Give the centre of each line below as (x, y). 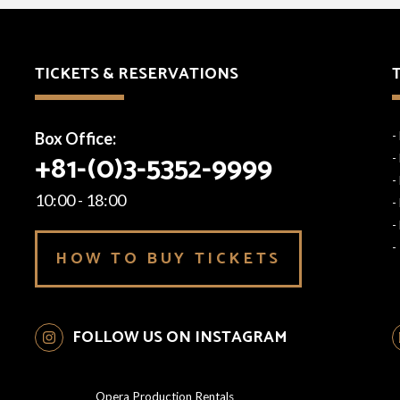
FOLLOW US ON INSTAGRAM (180, 338)
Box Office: (76, 139)
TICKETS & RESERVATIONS (137, 75)
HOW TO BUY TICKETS (168, 259)
